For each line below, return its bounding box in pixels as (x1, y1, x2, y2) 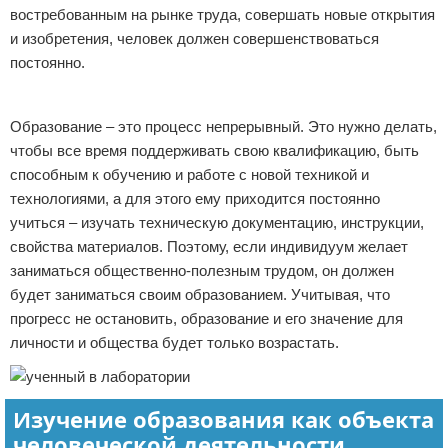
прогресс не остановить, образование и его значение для (10, 310, 403, 327)
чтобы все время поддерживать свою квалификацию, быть (10, 142, 419, 159)
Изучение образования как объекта (13, 404, 434, 434)
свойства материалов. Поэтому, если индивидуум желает (10, 238, 408, 255)
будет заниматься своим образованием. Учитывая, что (10, 286, 390, 303)
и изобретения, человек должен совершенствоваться (10, 30, 379, 47)
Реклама (10, 88, 52, 102)
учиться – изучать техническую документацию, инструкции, (10, 214, 424, 231)
